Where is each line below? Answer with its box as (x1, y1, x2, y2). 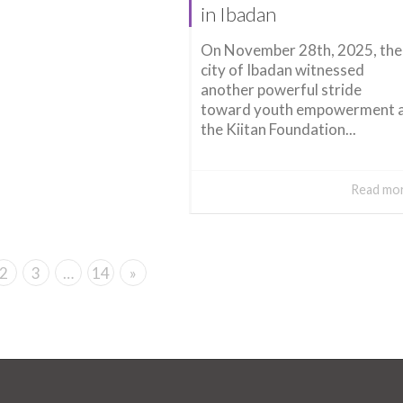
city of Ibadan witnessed (200, 59, 364, 79)
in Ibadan (200, 2, 276, 27)
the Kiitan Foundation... (200, 119, 356, 139)
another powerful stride (200, 79, 362, 99)
